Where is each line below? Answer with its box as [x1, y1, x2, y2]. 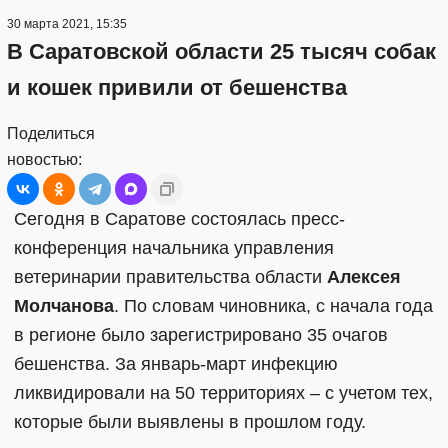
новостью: [7, 150, 82, 168]
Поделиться [7, 124, 95, 142]
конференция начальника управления [14, 237, 334, 258]
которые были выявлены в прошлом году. [14, 411, 371, 432]
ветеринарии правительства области [14, 266, 327, 287]
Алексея [327, 266, 401, 287]
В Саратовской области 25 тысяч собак [7, 38, 436, 64]
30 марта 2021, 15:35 [7, 16, 127, 31]
